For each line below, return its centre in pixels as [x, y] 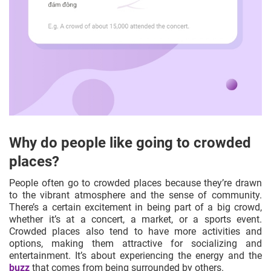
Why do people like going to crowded [130, 142]
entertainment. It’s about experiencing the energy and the [135, 255]
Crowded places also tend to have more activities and [135, 231]
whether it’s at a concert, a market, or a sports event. [135, 219]
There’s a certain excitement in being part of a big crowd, [135, 207]
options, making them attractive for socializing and [135, 243]
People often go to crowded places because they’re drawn [135, 183]
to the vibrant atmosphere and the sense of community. [135, 195]
